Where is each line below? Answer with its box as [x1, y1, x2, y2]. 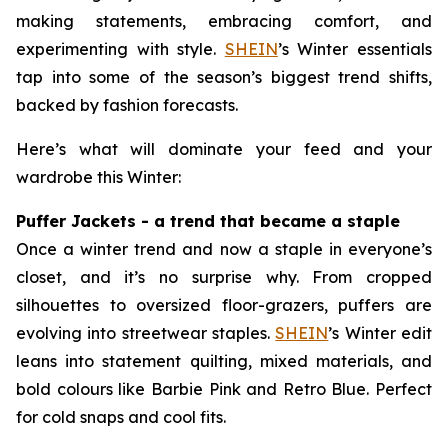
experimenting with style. [16, 39, 225, 59]
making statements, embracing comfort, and [16, 11, 432, 31]
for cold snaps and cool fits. [16, 407, 226, 427]
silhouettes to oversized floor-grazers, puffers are [16, 295, 432, 315]
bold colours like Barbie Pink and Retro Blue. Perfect [16, 379, 432, 399]
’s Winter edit [328, 323, 433, 343]
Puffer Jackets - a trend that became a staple [16, 211, 400, 231]
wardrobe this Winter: [16, 167, 181, 187]
